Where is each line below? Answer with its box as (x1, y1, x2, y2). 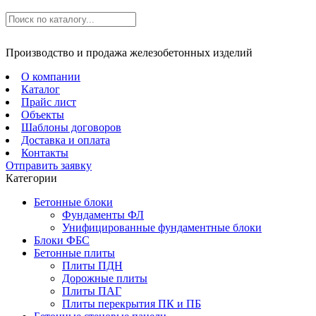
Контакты (21, 147, 68, 159)
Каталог (21, 83, 60, 95)
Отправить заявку (6, 159, 92, 171)
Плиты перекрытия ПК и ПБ (62, 298, 201, 310)
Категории (6, 172, 57, 184)
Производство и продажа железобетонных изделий (6, 47, 253, 59)
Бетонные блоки (34, 196, 113, 208)
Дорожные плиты (62, 272, 147, 284)
